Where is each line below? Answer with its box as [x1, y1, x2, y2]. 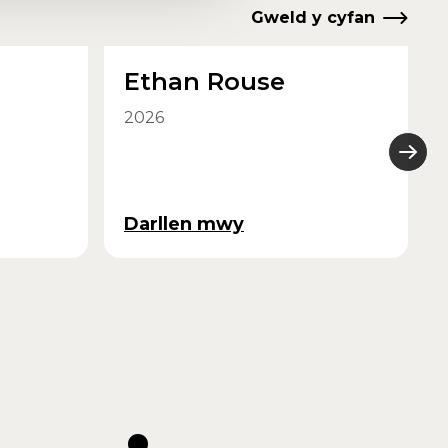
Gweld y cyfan [251, 8, 375, 27]
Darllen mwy [124, 213, 244, 235]
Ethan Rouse [124, 67, 285, 96]
